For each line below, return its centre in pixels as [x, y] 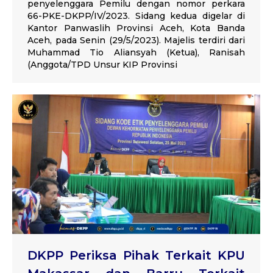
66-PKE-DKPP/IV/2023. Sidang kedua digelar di [136, 16]
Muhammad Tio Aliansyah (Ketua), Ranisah [136, 52]
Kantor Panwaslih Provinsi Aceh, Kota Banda [136, 28]
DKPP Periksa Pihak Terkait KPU [136, 255]
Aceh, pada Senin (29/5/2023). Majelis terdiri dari [136, 40]
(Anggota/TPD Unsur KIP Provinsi [102, 64]
